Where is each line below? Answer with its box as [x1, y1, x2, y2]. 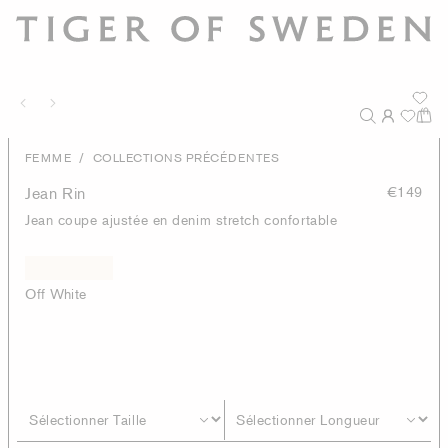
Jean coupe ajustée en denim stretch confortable [25, 211, 338, 228]
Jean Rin [25, 183, 87, 203]
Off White [25, 285, 88, 302]
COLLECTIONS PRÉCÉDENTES [92, 150, 280, 165]
